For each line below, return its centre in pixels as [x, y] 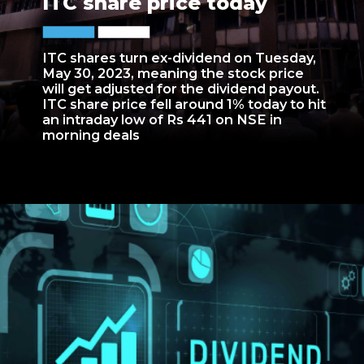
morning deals [91, 135]
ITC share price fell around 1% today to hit [184, 104]
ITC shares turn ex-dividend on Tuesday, [180, 58]
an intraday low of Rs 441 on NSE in [162, 120]
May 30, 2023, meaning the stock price [173, 74]
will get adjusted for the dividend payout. [181, 89]
